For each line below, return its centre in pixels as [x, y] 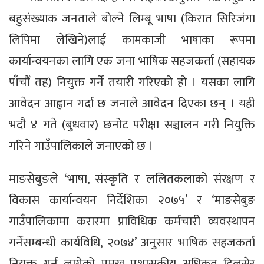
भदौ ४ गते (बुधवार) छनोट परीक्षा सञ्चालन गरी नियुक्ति [132, 125]
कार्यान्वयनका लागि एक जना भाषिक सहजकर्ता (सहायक [132, 61]
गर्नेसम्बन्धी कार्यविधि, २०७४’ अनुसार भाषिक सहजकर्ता [132, 243]
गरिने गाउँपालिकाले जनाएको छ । [81, 146]
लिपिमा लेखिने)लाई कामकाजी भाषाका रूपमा [132, 40]
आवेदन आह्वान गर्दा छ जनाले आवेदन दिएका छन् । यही [132, 104]
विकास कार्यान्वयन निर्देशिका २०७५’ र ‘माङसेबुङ [132, 200]
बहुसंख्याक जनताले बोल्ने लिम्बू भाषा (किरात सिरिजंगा [132, 19]
